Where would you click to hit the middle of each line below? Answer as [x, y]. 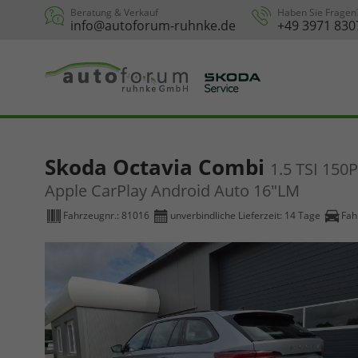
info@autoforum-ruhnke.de [153, 26]
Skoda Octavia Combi [157, 167]
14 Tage [302, 216]
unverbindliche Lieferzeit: [227, 216]
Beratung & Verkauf [114, 12]
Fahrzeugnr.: [92, 216]
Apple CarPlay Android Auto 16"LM [172, 191]
